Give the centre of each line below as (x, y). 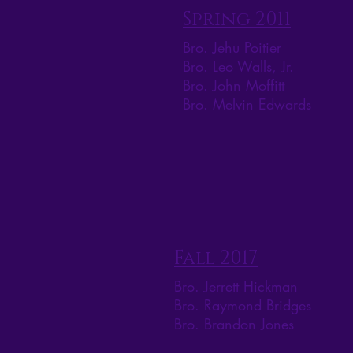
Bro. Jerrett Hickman (236, 286)
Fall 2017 (216, 259)
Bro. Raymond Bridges (243, 305)
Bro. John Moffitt (234, 85)
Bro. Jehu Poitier (232, 48)
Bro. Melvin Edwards (247, 104)
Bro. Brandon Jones (234, 324)
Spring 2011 (237, 20)
